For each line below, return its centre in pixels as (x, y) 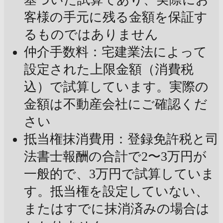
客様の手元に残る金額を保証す (116, 17)
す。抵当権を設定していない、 (116, 192)
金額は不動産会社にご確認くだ (116, 105)
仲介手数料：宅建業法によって (115, 52)
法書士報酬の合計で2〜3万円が (115, 157)
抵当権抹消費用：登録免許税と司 (121, 139)
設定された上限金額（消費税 (109, 70)
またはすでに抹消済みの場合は (117, 209)
